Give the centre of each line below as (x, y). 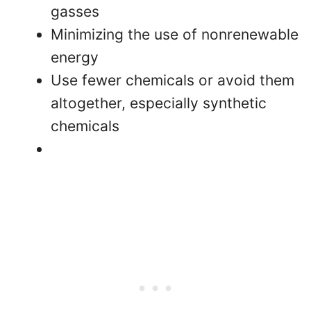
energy (75, 57)
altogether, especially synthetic (159, 103)
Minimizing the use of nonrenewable (175, 34)
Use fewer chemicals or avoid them (173, 80)
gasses (75, 11)
